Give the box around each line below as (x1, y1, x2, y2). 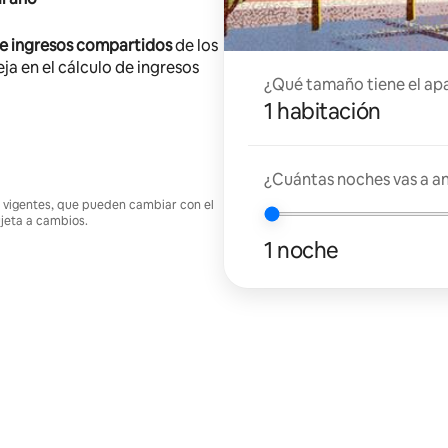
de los (172, 34, 218, 56)
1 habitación (264, 96, 381, 126)
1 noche (264, 235, 339, 265)
